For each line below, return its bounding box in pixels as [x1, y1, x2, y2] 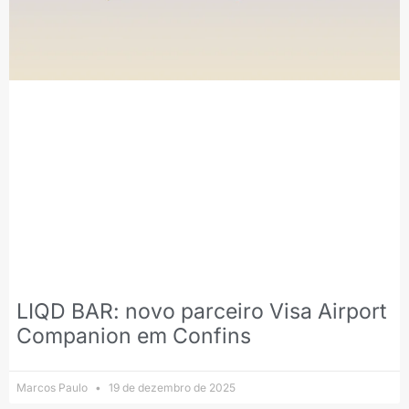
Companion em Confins [16, 322, 251, 349]
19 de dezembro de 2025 [106, 380, 236, 394]
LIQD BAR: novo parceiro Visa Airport [16, 298, 387, 324]
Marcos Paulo [16, 380, 90, 394]
